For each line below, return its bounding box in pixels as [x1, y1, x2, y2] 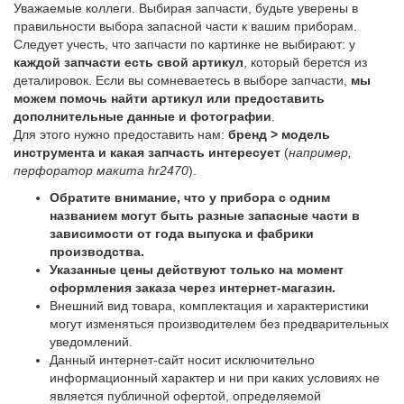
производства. [50, 243, 144, 259]
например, [289, 144, 352, 160]
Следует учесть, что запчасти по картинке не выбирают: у [14, 36, 355, 51]
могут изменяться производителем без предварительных [50, 316, 389, 331]
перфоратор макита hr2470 [14, 162, 188, 178]
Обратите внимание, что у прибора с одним [50, 189, 330, 205]
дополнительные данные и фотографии [14, 108, 271, 124]
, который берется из [243, 54, 367, 69]
